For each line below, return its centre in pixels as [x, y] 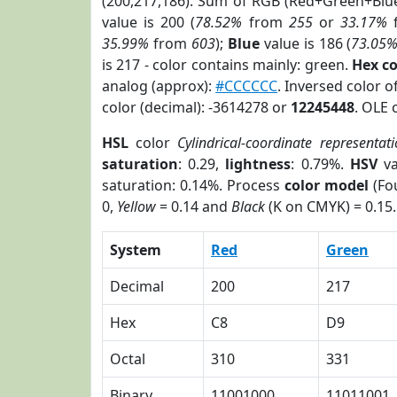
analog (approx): [159, 86]
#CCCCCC [247, 86]
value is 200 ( [149, 22]
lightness [258, 164]
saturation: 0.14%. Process [194, 185]
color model [327, 185]
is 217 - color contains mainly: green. [227, 65]
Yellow [136, 206]
